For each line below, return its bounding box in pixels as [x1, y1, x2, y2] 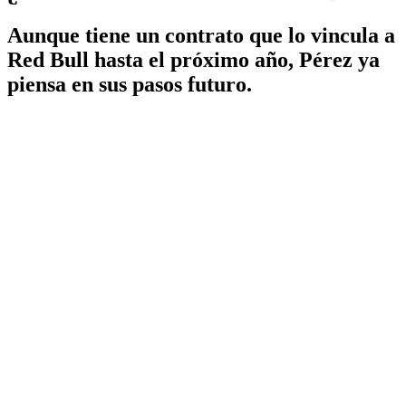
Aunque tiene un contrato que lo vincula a [7, 23, 395, 47]
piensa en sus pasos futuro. [7, 72, 252, 96]
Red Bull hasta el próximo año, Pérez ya [7, 47, 380, 72]
